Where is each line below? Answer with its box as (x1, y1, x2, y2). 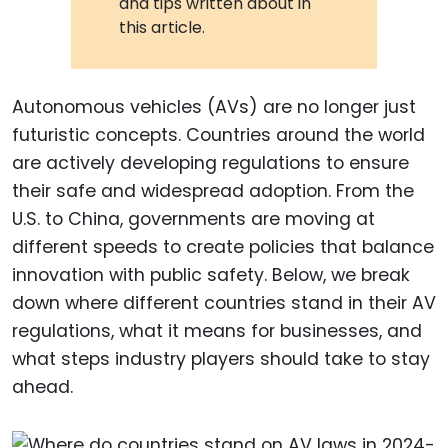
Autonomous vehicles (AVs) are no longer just (12, 94, 416, 119)
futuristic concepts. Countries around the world (12, 122, 425, 147)
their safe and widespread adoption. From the (12, 178, 414, 203)
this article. (119, 15, 206, 39)
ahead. (12, 374, 73, 399)
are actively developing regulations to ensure (12, 150, 409, 175)
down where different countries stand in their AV (12, 290, 436, 315)
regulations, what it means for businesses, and (12, 318, 422, 343)
